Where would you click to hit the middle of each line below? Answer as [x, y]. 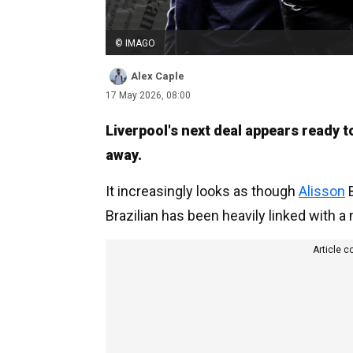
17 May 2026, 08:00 [148, 95]
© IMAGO [135, 43]
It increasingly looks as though [202, 191]
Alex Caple [158, 76]
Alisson [322, 191]
